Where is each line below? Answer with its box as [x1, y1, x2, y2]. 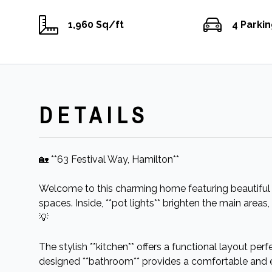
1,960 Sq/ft [68, 19, 124, 30]
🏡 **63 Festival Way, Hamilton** [39, 154, 179, 165]
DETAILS [39, 101, 149, 130]
